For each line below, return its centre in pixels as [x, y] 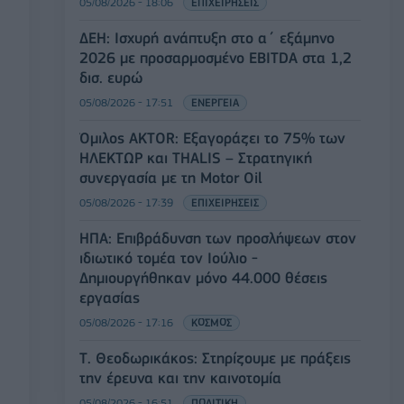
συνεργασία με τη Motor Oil [171, 178]
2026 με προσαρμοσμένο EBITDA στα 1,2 [216, 58]
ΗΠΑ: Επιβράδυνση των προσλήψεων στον [218, 239]
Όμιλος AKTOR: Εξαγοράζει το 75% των [212, 138]
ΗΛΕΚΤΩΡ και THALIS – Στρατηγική [196, 158]
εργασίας [110, 298]
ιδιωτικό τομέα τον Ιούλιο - [169, 258]
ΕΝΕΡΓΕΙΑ [215, 103]
